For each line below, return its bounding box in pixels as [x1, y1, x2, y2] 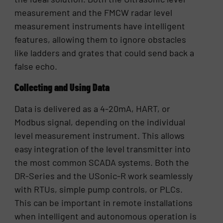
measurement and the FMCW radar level [14, 6, 173, 18]
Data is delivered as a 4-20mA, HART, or [14, 103, 171, 114]
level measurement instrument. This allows [14, 129, 185, 141]
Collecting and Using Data [14, 81, 110, 93]
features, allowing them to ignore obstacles [14, 33, 187, 45]
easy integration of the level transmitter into [14, 143, 191, 154]
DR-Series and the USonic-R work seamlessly [14, 170, 193, 181]
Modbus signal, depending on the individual [14, 116, 186, 127]
